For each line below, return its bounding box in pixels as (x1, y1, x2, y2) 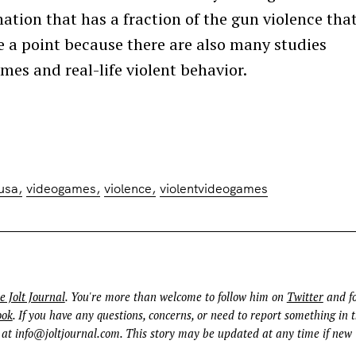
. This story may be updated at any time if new (119, 326, 352, 342)
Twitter (286, 289, 323, 305)
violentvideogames (159, 180, 268, 196)
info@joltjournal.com (14, 326, 120, 342)
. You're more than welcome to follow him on (64, 289, 287, 305)
